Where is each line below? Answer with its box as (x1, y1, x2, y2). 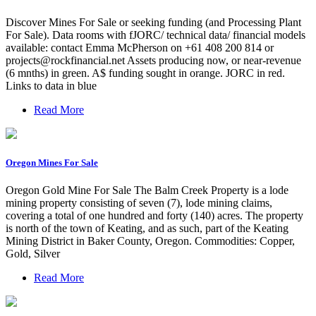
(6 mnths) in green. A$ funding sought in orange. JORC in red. (6, 66, 285, 79)
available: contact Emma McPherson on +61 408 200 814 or (6, 41, 274, 54)
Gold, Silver (6, 248, 60, 260)
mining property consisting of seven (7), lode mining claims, (6, 197, 272, 209)
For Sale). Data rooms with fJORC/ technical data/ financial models (6, 28, 305, 41)
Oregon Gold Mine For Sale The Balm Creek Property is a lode (6, 184, 288, 197)
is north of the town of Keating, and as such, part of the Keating (6, 222, 288, 235)
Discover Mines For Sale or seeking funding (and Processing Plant (6, 16, 301, 28)
